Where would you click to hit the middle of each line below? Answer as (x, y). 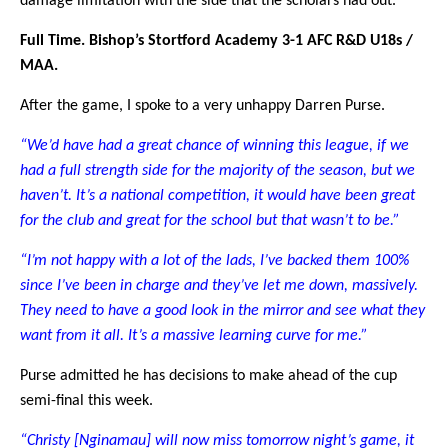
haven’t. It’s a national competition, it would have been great (217, 195)
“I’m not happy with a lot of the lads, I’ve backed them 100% (214, 260)
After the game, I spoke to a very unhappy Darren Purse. (202, 105)
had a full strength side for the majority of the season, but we (217, 170)
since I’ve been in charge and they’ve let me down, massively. (219, 285)
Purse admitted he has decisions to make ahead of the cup (208, 375)
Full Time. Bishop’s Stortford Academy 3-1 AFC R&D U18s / (216, 40)
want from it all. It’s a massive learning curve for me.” (194, 335)
